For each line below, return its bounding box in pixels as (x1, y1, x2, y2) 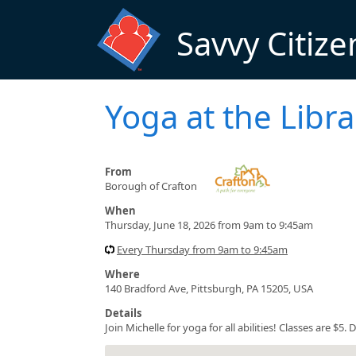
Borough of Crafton (105, 178, 197, 193)
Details (105, 305, 141, 320)
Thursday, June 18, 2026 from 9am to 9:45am (105, 217, 313, 232)
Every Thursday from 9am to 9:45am (117, 242, 288, 257)
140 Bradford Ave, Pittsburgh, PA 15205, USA (105, 281, 313, 296)
